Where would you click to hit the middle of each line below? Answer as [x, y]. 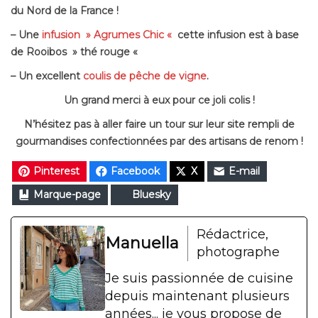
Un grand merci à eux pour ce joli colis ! [159, 100]
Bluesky [152, 194]
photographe [238, 252]
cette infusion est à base [237, 34]
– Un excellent [47, 76]
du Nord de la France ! [65, 10]
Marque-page [67, 194]
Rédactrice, [232, 234]
